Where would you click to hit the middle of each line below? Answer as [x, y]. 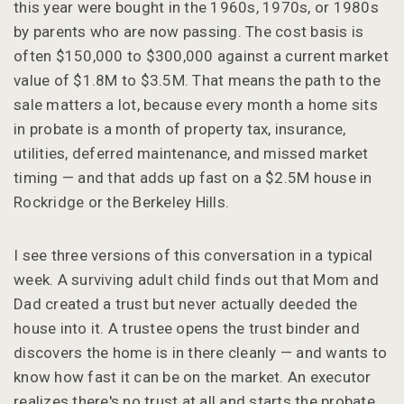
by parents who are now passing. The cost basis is [189, 31]
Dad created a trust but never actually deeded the [186, 303]
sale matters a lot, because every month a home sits [196, 104]
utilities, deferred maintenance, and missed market [191, 153]
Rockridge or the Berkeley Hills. [121, 202]
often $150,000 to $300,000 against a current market [201, 55]
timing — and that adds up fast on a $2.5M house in [193, 177]
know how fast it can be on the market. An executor [193, 376]
